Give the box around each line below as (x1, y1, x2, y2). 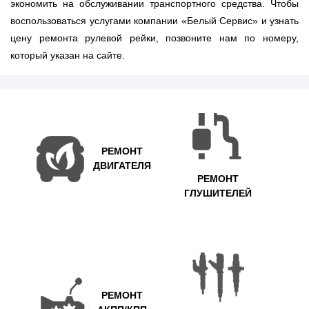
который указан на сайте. (10, 50, 125, 61)
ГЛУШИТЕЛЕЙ (183, 188, 252, 199)
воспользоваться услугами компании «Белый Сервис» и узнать (10, 15, 299, 27)
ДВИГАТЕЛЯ (92, 160, 151, 172)
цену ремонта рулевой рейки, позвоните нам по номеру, (10, 32, 299, 44)
